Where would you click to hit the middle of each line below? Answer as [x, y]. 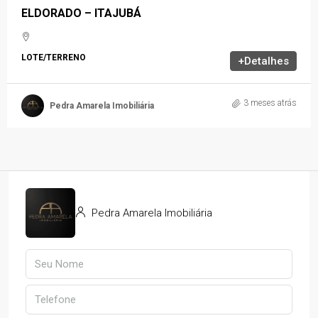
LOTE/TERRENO [54, 58]
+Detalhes [263, 61]
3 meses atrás [270, 103]
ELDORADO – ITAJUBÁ [81, 13]
